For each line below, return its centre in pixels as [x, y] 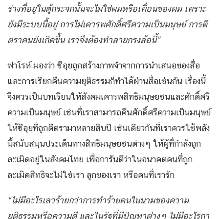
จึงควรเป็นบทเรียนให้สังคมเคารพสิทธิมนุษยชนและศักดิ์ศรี [109, 97]
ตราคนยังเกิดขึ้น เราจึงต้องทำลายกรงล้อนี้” [85, 40]
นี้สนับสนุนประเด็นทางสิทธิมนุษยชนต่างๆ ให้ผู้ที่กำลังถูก [104, 144]
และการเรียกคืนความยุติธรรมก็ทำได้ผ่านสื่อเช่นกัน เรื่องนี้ [107, 81]
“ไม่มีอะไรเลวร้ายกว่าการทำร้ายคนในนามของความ [98, 200]
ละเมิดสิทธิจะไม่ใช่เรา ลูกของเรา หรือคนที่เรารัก [91, 175]
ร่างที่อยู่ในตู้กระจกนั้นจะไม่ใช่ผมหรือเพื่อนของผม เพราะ [107, 9]
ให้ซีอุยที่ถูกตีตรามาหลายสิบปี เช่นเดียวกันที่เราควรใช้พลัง [109, 128]
